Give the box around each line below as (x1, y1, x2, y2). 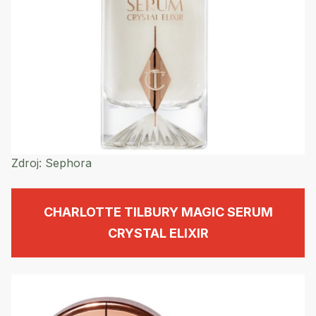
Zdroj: (11, 156, 42, 171)
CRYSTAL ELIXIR (107, 226, 209, 241)
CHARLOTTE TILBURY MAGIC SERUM (43, 205, 273, 220)
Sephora (42, 156, 92, 171)
